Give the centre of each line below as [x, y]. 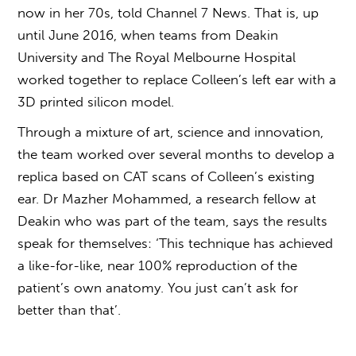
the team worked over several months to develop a [176, 155]
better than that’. [70, 310]
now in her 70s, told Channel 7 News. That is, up [168, 13]
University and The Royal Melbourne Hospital [157, 58]
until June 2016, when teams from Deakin [148, 35]
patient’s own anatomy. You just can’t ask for [158, 288]
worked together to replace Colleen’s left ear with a [177, 80]
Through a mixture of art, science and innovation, [171, 132]
